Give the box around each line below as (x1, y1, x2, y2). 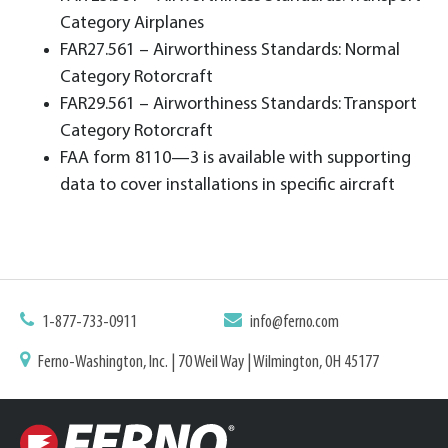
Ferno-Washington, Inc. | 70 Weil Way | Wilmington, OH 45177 (38, 352, 379, 372)
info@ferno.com (250, 312, 339, 332)
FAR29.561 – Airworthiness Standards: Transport (60, 94, 417, 114)
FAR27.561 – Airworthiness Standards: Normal (60, 40, 400, 60)
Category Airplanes (60, 13, 204, 33)
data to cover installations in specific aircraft (60, 175, 395, 195)
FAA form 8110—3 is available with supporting (60, 148, 411, 168)
